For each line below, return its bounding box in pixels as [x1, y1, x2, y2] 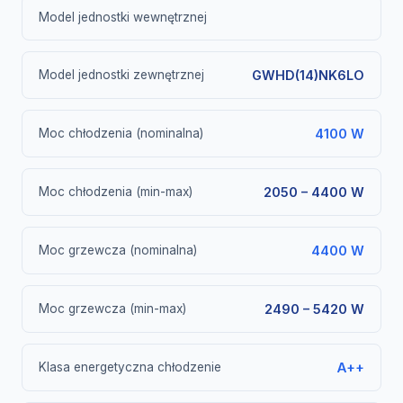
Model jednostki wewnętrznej [39, 10, 207, 24]
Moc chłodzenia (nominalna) [39, 126, 203, 140]
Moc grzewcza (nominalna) [39, 243, 197, 257]
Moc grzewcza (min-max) [39, 301, 186, 316]
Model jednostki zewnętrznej [39, 67, 204, 82]
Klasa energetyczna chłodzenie [39, 360, 221, 374]
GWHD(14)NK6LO [252, 67, 364, 83]
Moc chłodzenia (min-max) [39, 184, 193, 199]
